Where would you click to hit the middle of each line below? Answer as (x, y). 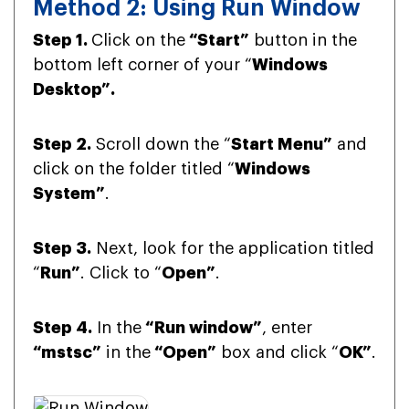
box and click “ (278, 353)
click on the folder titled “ (134, 169)
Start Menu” (282, 145)
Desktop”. (74, 90)
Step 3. (62, 249)
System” (69, 194)
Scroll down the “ (161, 145)
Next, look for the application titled (233, 249)
